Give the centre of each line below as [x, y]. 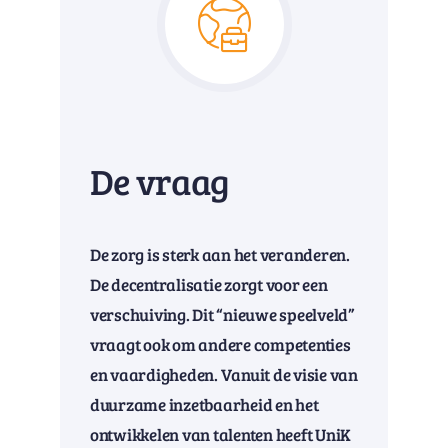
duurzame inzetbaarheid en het [204, 405]
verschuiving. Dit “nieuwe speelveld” [221, 315]
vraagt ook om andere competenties [220, 345]
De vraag [159, 181]
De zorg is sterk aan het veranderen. [219, 255]
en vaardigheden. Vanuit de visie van [223, 375]
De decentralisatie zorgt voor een [208, 285]
